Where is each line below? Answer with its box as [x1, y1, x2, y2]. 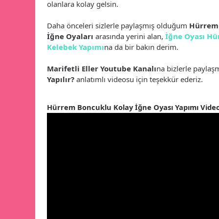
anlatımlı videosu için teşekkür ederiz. [74, 74, 203, 84]
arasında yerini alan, [93, 31, 165, 41]
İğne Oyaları [46, 31, 93, 41]
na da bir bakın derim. [104, 42, 178, 52]
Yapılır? [46, 74, 74, 84]
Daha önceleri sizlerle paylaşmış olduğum [46, 20, 189, 30]
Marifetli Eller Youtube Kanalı [46, 63, 156, 73]
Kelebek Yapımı [46, 42, 104, 52]
